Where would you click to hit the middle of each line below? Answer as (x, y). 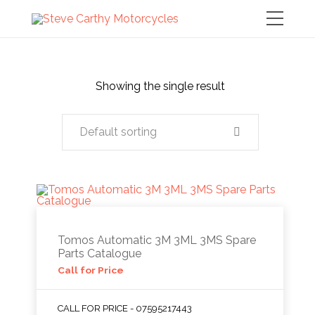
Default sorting (118, 132)
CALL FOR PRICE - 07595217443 (125, 308)
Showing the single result (160, 86)
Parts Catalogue (100, 253)
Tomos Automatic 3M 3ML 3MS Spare (157, 240)
